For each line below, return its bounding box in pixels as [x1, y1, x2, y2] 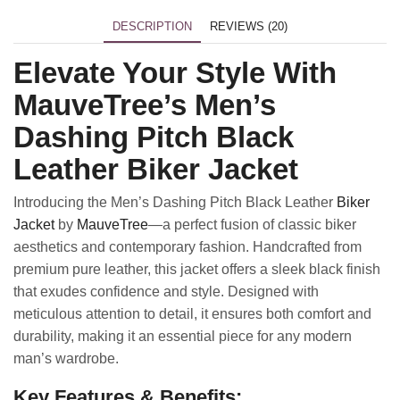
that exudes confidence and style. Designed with [13, 284, 319, 300]
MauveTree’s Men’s [13, 87, 276, 121]
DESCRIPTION [112, 20, 192, 34]
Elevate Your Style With [13, 55, 337, 89]
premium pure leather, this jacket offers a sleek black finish [13, 262, 380, 278]
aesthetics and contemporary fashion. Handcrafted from [13, 239, 362, 255]
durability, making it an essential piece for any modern [13, 329, 352, 345]
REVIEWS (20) [210, 20, 287, 34]
